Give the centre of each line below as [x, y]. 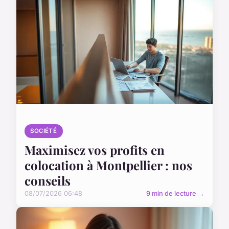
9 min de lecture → [175, 193]
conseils [48, 180]
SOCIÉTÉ [44, 131]
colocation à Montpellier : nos [108, 165]
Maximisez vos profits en [95, 150]
